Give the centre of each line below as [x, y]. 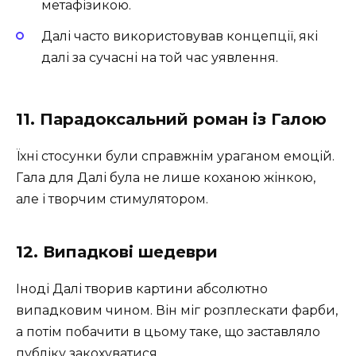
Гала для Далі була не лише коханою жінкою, [166, 177]
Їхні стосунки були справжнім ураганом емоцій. [175, 156]
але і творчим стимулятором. [112, 199]
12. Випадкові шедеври [117, 252]
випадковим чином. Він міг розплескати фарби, [177, 310]
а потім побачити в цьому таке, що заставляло [168, 331]
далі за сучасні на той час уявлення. [160, 57]
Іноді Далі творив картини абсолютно [142, 288]
